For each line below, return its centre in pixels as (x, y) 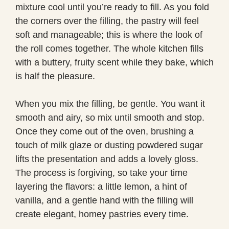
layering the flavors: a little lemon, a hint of (101, 186)
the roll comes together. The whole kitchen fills (109, 48)
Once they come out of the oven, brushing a (105, 131)
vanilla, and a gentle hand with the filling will (104, 200)
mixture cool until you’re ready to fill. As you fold (112, 7)
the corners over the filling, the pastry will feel (107, 21)
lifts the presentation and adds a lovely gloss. (107, 159)
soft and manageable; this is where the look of (109, 35)
